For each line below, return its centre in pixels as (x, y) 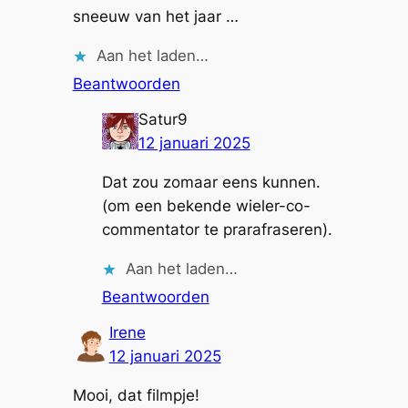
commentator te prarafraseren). (217, 230)
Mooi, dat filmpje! (136, 396)
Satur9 (163, 120)
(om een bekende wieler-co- (206, 206)
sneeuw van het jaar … (155, 17)
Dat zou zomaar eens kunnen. (211, 183)
